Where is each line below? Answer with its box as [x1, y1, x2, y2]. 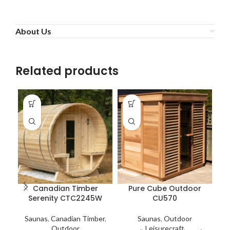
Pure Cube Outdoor [128, 183, 201, 194]
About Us [15, 26, 51, 36]
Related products [15, 63, 119, 79]
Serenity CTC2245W [28, 193, 102, 203]
